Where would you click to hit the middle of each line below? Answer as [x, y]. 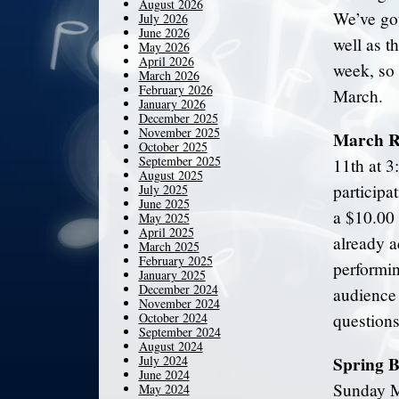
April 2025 [166, 232]
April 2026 [166, 61]
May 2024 [164, 389]
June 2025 [164, 204]
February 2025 [175, 261]
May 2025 [164, 218]
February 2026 [175, 90]
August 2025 [171, 175]
